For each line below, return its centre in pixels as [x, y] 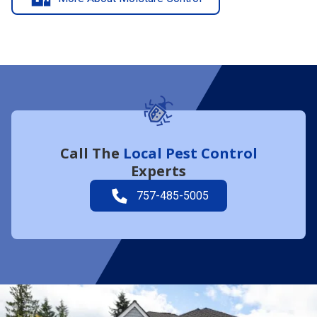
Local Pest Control [190, 139]
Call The [91, 139]
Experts [158, 156]
